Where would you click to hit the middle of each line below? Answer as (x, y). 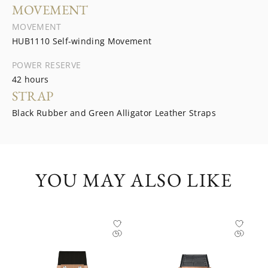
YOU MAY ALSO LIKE (134, 180)
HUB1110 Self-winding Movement (82, 41)
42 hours (31, 79)
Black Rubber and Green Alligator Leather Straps (114, 113)
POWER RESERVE (47, 65)
